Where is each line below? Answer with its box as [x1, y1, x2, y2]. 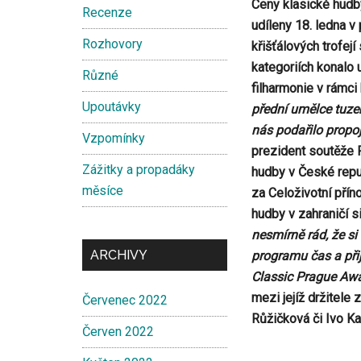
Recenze [82, 5, 132, 20]
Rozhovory [82, 36, 143, 52]
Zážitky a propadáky [82, 162, 195, 177]
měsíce [82, 183, 123, 198]
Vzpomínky [82, 131, 145, 146]
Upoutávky [82, 99, 141, 114]
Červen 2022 [82, 324, 154, 339]
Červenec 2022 [82, 293, 168, 308]
